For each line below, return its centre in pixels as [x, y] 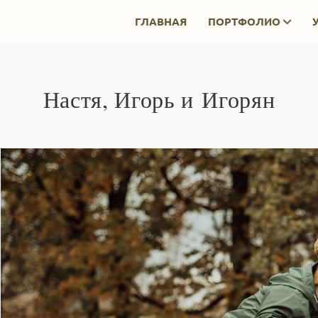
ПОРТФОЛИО [244, 21]
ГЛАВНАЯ [160, 21]
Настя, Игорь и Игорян [159, 99]
